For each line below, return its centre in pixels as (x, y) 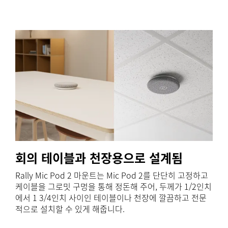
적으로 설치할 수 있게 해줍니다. (72, 209)
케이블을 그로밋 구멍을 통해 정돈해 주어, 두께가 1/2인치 (113, 187)
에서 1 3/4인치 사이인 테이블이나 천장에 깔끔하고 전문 (111, 198)
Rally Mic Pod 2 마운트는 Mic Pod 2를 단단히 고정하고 (112, 175)
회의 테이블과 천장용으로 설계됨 (99, 158)
